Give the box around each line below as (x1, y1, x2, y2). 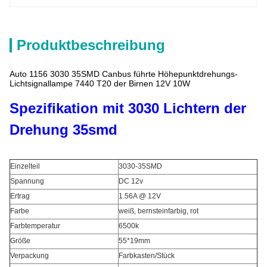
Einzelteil (10, 162, 40, 170)
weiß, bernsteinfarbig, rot (119, 207, 198, 215)
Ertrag (10, 192, 30, 200)
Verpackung (10, 252, 49, 260)
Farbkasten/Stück (119, 252, 175, 260)
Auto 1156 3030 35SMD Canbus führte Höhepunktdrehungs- (10, 69, 238, 79)
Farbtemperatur (10, 222, 60, 230)
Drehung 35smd (10, 122, 117, 138)
